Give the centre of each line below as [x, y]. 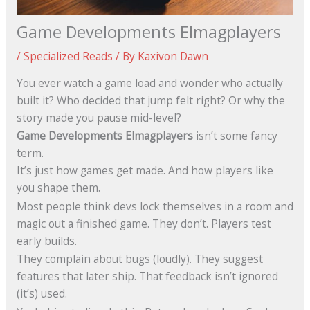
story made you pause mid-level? [99, 117]
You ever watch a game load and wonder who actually [149, 83]
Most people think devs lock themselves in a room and [155, 206]
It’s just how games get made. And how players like [145, 171]
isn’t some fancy [235, 136]
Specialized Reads [68, 56]
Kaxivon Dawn [173, 56]
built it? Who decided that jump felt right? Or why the [151, 100]
